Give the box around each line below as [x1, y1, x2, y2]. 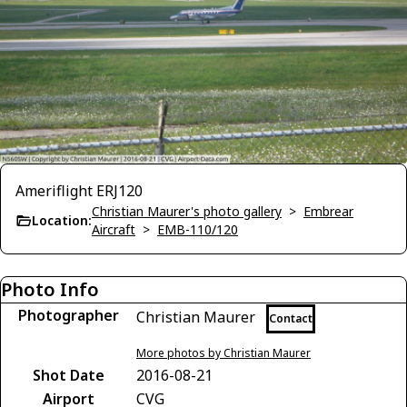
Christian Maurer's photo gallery [92, 203, 282, 220]
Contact [269, 311, 313, 326]
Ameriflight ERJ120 [15, 181, 143, 201]
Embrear [303, 203, 353, 220]
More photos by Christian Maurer [136, 345, 311, 361]
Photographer [17, 305, 119, 325]
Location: [32, 212, 92, 229]
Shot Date [32, 365, 104, 385]
